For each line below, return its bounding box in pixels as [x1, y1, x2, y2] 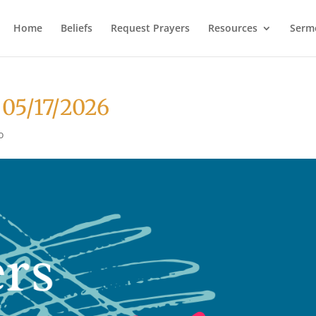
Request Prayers [110, 21, 190, 35]
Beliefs [60, 21, 92, 35]
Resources [207, 21, 257, 35]
